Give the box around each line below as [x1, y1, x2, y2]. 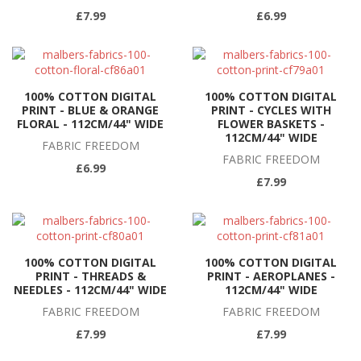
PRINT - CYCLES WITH [210, 102, 331, 118]
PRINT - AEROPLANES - [206, 268, 335, 284]
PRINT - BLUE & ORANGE [22, 102, 159, 118]
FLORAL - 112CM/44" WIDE [17, 116, 164, 131]
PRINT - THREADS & [35, 268, 146, 284]
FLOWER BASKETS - [217, 116, 325, 131]
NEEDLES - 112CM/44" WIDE [14, 282, 167, 297]
